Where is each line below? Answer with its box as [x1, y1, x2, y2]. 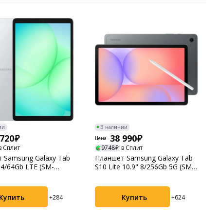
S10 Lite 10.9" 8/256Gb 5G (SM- [94, 162, 194, 172]
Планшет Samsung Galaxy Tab [94, 153, 193, 163]
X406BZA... [94, 171, 128, 181]
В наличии [100, 123, 127, 130]
